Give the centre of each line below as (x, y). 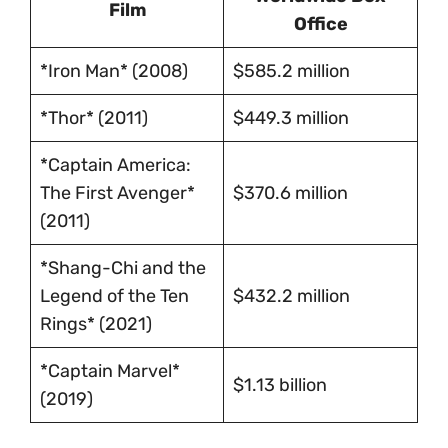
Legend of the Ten (114, 296)
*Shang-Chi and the (123, 268)
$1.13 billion (280, 385)
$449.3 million (291, 118)
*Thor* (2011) (94, 118)
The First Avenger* (117, 193)
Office (320, 24)
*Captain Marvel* (110, 371)
